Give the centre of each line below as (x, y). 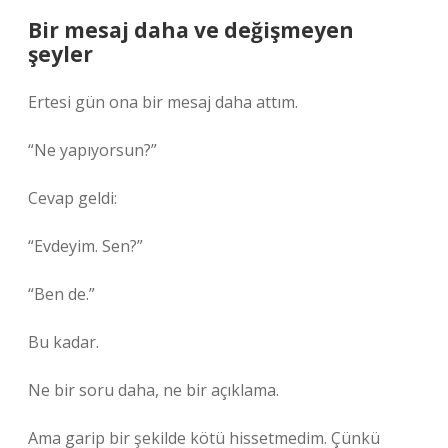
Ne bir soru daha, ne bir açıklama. (153, 390)
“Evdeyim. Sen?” (85, 246)
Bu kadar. (63, 342)
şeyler (60, 54)
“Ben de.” (61, 294)
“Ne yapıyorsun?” (92, 150)
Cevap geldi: (72, 198)
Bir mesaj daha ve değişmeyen (191, 30)
